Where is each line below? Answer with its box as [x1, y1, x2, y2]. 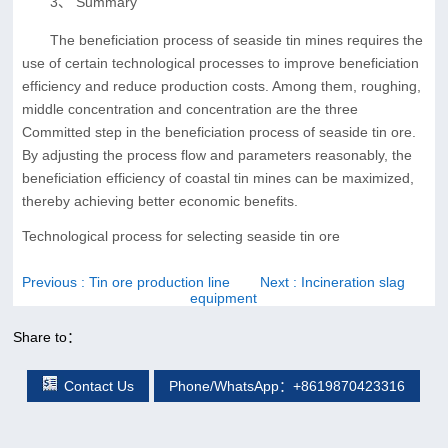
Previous [21, 273, 81, 290]
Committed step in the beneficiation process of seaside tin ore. [21, 123, 416, 140]
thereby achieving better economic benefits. [21, 192, 298, 209]
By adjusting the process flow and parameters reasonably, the [21, 146, 412, 163]
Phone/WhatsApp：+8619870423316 [169, 377, 406, 394]
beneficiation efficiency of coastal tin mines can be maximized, [21, 169, 414, 186]
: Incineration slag [292, 273, 405, 290]
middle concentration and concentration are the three [21, 100, 358, 117]
